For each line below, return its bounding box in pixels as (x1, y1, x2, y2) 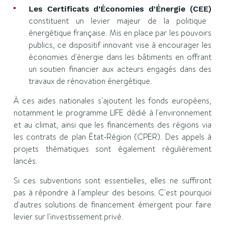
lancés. (13, 155, 37, 167)
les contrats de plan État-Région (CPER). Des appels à (13, 131, 212, 143)
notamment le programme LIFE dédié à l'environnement (13, 107, 212, 119)
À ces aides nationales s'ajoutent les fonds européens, (13, 95, 212, 106)
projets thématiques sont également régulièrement (13, 143, 212, 155)
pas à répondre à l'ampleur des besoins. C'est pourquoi (13, 187, 212, 198)
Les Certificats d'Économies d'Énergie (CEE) (28, 4, 212, 14)
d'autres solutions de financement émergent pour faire (13, 199, 212, 210)
